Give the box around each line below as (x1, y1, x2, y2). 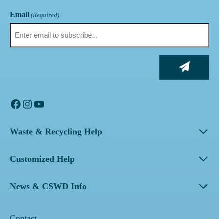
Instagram (21, 97, 68, 110)
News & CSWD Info (10, 181, 87, 192)
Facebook (9, 97, 55, 110)
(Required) (31, 11, 60, 19)
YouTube (33, 97, 76, 110)
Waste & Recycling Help (10, 127, 102, 137)
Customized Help (10, 154, 75, 164)
